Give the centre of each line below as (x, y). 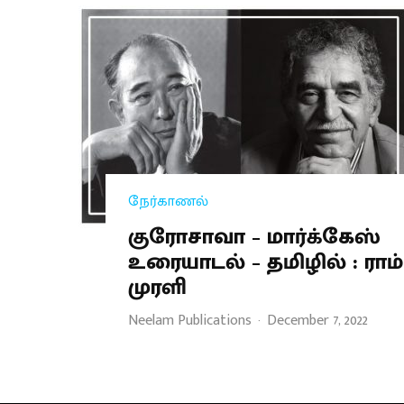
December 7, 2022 (317, 320)
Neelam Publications (190, 320)
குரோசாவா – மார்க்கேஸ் (254, 237)
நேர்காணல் (168, 201)
